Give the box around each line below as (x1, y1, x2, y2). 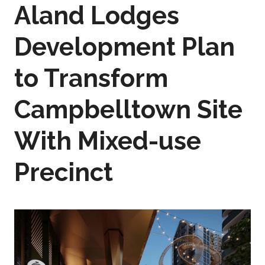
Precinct (14, 157, 113, 187)
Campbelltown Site (14, 95, 243, 124)
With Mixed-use (14, 126, 201, 156)
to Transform (14, 63, 168, 93)
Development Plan (14, 32, 235, 62)
